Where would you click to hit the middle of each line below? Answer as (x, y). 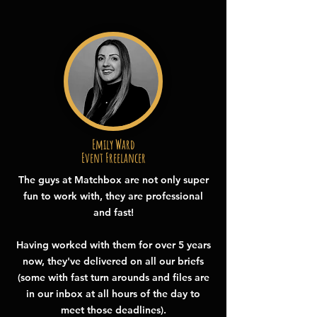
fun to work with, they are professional (113, 196)
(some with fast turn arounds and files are (113, 277)
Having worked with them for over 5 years (113, 245)
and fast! (113, 212)
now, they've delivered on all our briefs (113, 261)
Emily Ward (113, 144)
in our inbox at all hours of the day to (113, 294)
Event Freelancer (113, 158)
